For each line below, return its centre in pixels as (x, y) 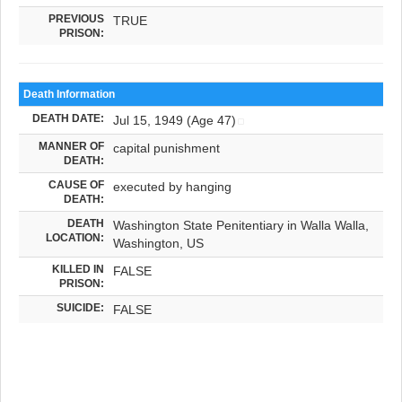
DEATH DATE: (68, 118)
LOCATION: (75, 237)
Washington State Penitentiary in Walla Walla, (241, 225)
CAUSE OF (76, 184)
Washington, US (158, 243)
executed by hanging (172, 186)
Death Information (69, 93)
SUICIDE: (80, 307)
